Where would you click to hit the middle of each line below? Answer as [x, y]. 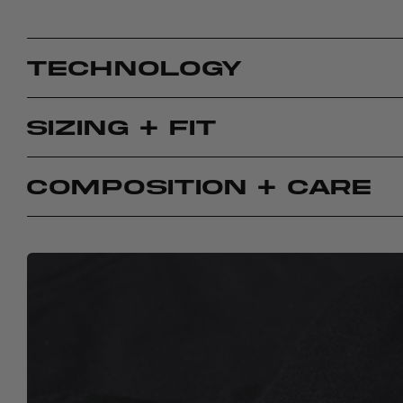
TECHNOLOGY [135, 68]
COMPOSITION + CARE [199, 187]
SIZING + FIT [122, 128]
